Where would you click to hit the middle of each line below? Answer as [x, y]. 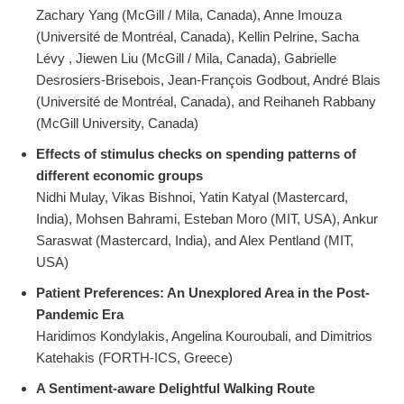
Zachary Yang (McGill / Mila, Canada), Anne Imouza [189, 15]
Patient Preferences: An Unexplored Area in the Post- [203, 293]
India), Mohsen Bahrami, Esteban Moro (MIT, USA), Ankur [207, 219]
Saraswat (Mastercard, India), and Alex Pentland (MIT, [195, 241]
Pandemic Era [80, 315]
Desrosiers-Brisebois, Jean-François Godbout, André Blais [208, 80]
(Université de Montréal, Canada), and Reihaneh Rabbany [206, 102]
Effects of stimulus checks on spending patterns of [196, 154]
